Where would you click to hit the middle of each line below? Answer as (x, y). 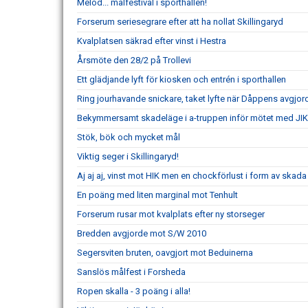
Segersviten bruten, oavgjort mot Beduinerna (165, 252)
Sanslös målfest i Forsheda (131, 272)
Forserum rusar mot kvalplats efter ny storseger (171, 214)
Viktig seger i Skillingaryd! (128, 156)
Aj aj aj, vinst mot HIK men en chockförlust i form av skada (192, 175)
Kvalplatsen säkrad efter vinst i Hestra (152, 41)
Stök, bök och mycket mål (129, 137)
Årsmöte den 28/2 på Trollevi (134, 60)
